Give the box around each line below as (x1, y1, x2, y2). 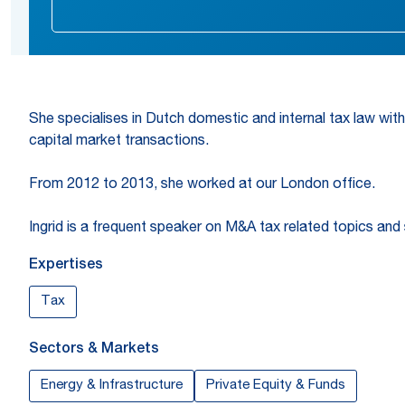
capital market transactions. (29, 135, 209, 149)
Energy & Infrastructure (41, 379, 183, 392)
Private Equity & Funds (206, 379, 345, 392)
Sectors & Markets (29, 343, 159, 357)
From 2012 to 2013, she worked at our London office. (29, 178, 375, 193)
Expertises (29, 259, 103, 273)
